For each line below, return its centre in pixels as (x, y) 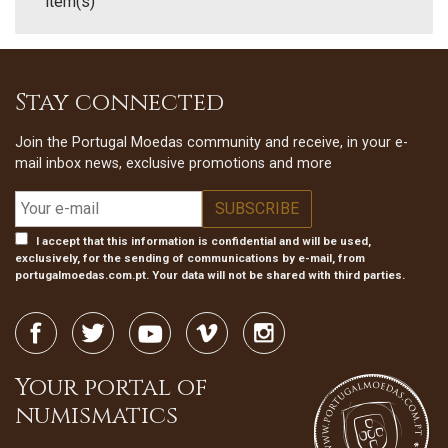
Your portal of (111, 388)
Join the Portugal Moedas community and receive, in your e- (211, 143)
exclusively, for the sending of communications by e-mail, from (190, 258)
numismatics (96, 416)
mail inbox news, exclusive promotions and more (173, 164)
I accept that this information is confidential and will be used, (203, 241)
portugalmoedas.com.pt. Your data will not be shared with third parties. (210, 275)
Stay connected (119, 103)
